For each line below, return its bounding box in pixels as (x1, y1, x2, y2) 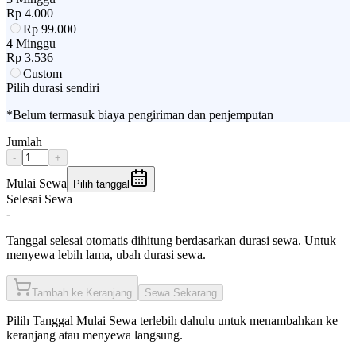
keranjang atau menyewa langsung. (6, 327, 183, 342)
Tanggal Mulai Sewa (33, 313, 137, 327)
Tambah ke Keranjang (32, 286, 132, 299)
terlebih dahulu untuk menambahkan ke (137, 313, 338, 327)
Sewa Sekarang (145, 286, 217, 299)
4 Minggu (6, 36, 56, 50)
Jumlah (6, 134, 42, 149)
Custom (23, 66, 62, 80)
